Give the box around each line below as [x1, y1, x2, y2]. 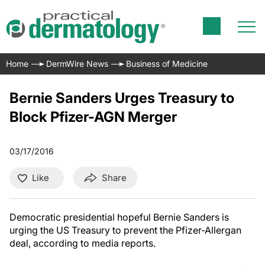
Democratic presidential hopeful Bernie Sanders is [9, 211, 229, 223]
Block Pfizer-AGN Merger [9, 108, 177, 125]
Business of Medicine [126, 59, 208, 69]
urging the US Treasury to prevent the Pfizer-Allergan [9, 224, 241, 236]
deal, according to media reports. [9, 237, 156, 249]
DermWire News [46, 59, 108, 69]
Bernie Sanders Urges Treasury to [9, 89, 234, 106]
